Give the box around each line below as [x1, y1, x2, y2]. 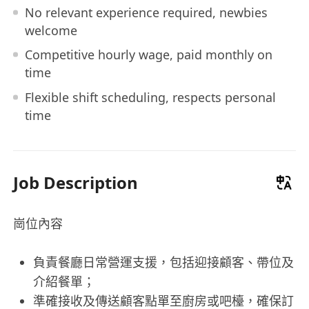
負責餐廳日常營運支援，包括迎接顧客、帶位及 [32, 253, 294, 270]
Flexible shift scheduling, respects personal [24, 88, 276, 106]
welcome [24, 21, 77, 39]
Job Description [13, 170, 139, 194]
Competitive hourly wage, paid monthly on [24, 46, 272, 63]
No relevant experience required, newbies [24, 3, 268, 21]
